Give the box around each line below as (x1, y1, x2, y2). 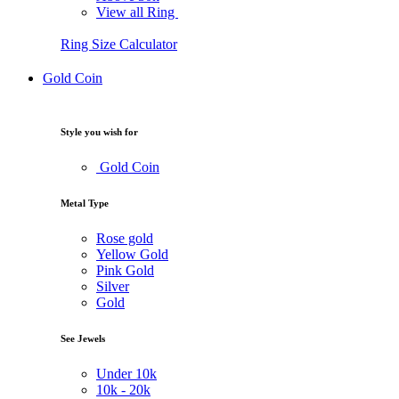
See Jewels (61, 333, 105, 345)
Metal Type (61, 198, 109, 209)
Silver (96, 279, 129, 295)
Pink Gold (96, 263, 154, 279)
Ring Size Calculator (61, 37, 177, 53)
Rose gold (96, 231, 153, 247)
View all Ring (96, 4, 178, 20)
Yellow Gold (96, 247, 168, 263)
